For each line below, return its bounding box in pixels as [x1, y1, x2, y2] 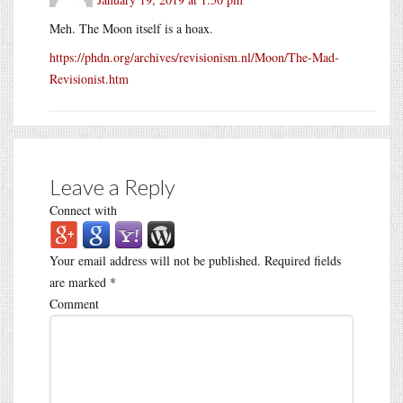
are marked [49, 273, 110, 291]
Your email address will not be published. [49, 251, 261, 269]
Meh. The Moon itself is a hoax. [49, 19, 213, 37]
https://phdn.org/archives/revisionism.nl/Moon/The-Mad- [49, 48, 339, 66]
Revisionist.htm [49, 69, 129, 87]
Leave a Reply [49, 173, 175, 200]
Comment [49, 294, 99, 312]
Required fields [261, 251, 341, 269]
